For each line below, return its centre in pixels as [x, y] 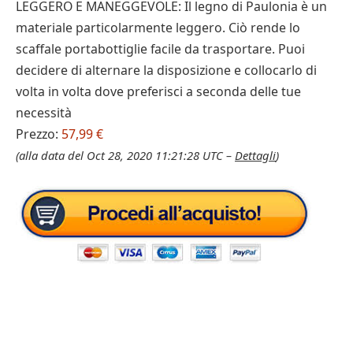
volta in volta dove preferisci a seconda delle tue [158, 91]
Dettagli [255, 155]
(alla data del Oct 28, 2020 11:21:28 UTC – [125, 155]
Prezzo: [39, 134]
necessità [44, 113]
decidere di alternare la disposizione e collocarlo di [166, 70]
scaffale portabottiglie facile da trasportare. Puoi [160, 49]
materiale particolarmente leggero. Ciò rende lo [158, 28]
